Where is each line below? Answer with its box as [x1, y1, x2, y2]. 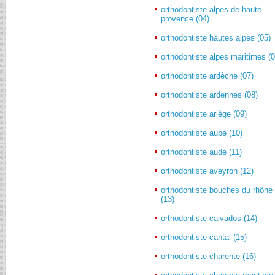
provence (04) [161, 14, 210, 23]
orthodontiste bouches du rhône [161, 185, 273, 195]
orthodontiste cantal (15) [161, 232, 247, 242]
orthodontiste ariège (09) [161, 109, 247, 118]
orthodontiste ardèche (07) [161, 71, 254, 80]
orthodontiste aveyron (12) [161, 166, 254, 176]
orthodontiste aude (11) [161, 147, 242, 157]
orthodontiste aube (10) [161, 128, 243, 137]
